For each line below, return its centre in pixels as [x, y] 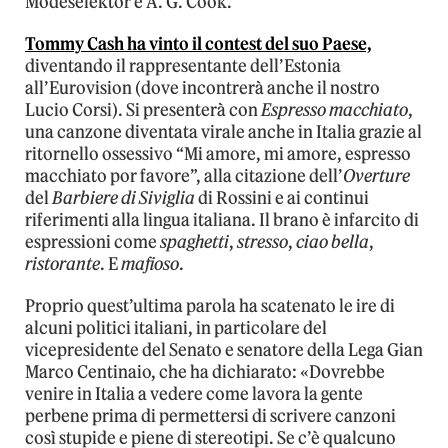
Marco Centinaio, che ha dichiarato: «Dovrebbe [205, 372]
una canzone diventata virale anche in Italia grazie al [223, 132]
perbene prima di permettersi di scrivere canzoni [210, 416]
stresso [262, 242]
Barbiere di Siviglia [123, 198]
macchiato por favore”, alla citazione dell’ [184, 176]
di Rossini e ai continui [282, 198]
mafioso [150, 264]
